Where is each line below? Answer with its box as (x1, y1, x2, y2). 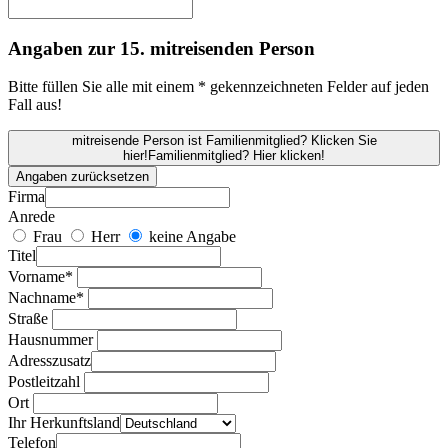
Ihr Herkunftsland (8, 414, 120, 432)
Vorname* (8, 268, 73, 286)
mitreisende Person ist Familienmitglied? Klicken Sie (71, 133, 377, 149)
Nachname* (8, 289, 84, 307)
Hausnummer (8, 331, 93, 349)
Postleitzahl (8, 373, 80, 391)
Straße (8, 310, 48, 328)
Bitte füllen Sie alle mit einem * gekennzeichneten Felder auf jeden (8, 78, 429, 96)
